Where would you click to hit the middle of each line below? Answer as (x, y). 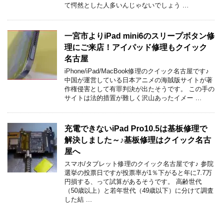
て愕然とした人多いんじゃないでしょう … (127, 5)
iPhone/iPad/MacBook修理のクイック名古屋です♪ (137, 71)
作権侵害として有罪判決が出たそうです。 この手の (139, 89)
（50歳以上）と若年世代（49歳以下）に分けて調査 (139, 190)
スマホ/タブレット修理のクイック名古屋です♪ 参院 (139, 164)
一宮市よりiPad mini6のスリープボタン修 (139, 36)
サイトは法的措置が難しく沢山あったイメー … (133, 98)
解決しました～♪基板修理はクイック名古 (138, 140)
